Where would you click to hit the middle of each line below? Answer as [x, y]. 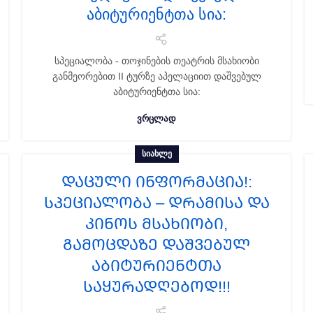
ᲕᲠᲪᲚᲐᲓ [156, 118]
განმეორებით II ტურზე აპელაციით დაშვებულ [156, 76]
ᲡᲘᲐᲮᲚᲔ [156, 154]
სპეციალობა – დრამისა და [156, 203]
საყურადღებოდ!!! [156, 287]
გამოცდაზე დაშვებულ [156, 245]
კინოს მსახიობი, [156, 224]
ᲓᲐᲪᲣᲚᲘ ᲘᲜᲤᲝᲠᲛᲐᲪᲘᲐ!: [156, 182]
